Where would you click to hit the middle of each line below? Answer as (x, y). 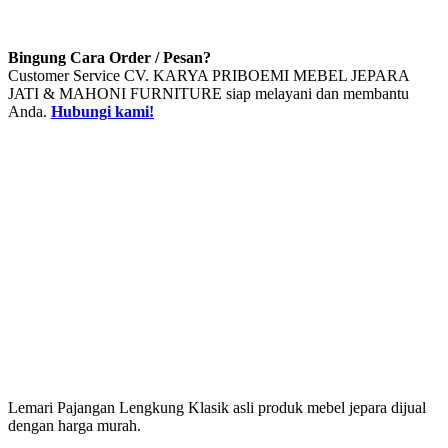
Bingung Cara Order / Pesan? (109, 57)
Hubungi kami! (102, 111)
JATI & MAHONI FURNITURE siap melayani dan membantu (208, 93)
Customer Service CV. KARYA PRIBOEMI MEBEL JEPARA (208, 75)
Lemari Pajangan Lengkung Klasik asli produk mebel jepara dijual (217, 407)
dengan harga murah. (74, 425)
